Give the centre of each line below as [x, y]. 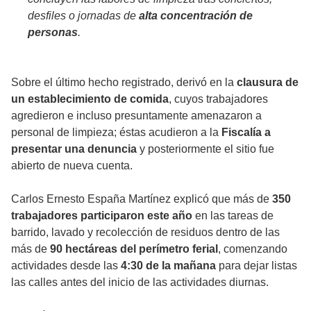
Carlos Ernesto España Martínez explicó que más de [142, 199]
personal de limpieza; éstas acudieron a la [116, 133]
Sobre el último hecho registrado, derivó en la [124, 83]
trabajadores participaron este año [102, 216]
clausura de [268, 83]
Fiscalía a [246, 133]
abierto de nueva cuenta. [72, 166]
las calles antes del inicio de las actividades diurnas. [140, 283]
